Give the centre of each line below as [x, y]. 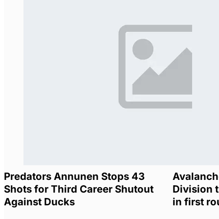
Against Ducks [39, 202]
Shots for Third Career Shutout [79, 189]
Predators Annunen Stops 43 [74, 176]
